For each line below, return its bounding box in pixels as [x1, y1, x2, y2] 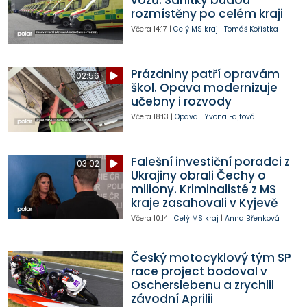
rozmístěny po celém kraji [130, 5, 283, 23]
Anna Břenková [224, 213, 280, 224]
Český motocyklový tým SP [130, 249, 291, 266]
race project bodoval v [130, 262, 267, 280]
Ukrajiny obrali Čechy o [130, 167, 266, 184]
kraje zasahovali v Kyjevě [130, 195, 278, 212]
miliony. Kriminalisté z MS [130, 181, 276, 198]
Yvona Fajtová [204, 112, 255, 123]
